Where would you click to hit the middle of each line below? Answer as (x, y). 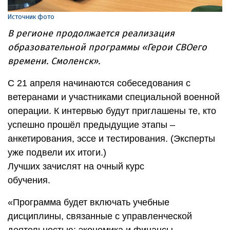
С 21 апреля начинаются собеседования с (99, 83)
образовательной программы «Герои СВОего (107, 47)
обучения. (29, 180)
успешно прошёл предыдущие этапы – (91, 125)
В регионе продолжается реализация (91, 34)
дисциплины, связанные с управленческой (100, 216)
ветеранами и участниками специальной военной (114, 97)
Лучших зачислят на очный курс (76, 167)
